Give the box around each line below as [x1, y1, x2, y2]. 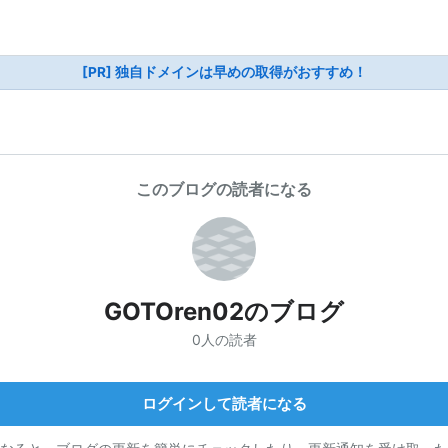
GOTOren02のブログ [104, 297, 344, 326]
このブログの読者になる [136, 179, 312, 199]
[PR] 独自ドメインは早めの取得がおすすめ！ [81, 64, 367, 80]
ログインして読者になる [141, 393, 307, 413]
